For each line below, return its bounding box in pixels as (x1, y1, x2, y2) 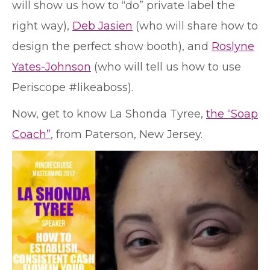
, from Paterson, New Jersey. (51, 128, 202, 141)
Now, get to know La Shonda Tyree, (12, 107, 206, 121)
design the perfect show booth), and (12, 40, 212, 53)
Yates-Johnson (12, 60, 91, 74)
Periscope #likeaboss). (12, 81, 133, 94)
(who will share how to (133, 19, 258, 33)
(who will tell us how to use (91, 60, 241, 74)
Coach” (12, 128, 51, 141)
